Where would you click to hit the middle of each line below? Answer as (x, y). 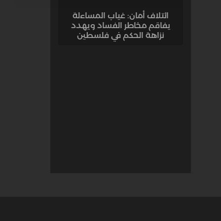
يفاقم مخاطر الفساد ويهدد (121, 25)
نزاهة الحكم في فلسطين (121, 35)
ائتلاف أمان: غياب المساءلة (121, 16)
